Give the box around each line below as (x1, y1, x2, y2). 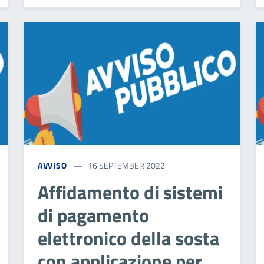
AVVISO (37, 159, 68, 171)
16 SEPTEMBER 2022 (88, 159, 166, 171)
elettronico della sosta (37, 223, 219, 252)
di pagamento (37, 200, 149, 229)
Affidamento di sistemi (37, 177, 223, 206)
